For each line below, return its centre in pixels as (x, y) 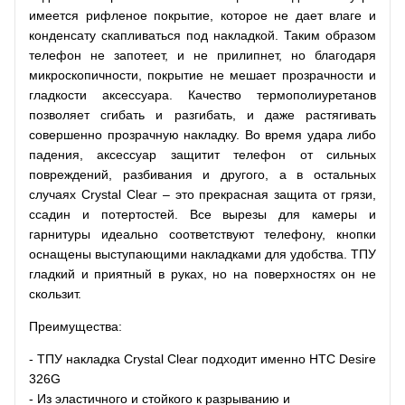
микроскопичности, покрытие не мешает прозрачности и (202, 75)
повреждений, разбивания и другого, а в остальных (202, 174)
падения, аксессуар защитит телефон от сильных (202, 154)
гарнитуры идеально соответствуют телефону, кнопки (202, 234)
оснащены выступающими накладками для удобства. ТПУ (202, 254)
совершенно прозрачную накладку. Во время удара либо (202, 134)
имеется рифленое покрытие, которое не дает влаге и (202, 15)
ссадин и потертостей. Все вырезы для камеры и (202, 214)
